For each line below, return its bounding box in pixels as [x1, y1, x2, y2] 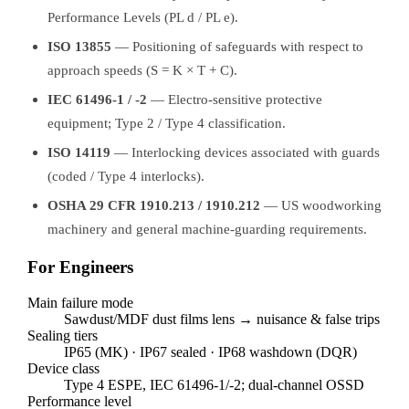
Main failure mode [27, 294, 133, 310]
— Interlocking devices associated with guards [110, 143, 380, 160]
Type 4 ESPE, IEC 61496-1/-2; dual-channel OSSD [64, 376, 364, 393]
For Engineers [27, 257, 133, 278]
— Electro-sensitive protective [147, 90, 322, 107]
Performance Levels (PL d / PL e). [47, 8, 238, 25]
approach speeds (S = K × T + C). [47, 61, 237, 78]
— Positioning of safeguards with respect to [111, 37, 363, 54]
